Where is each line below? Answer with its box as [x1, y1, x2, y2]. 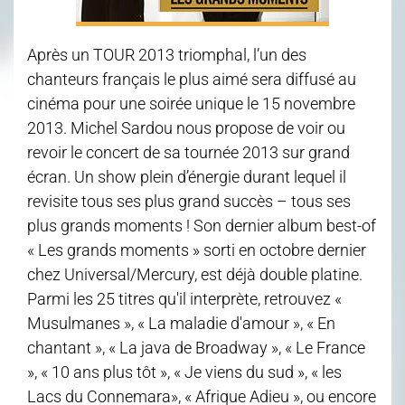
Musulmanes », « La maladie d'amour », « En [27, 313, 335, 333]
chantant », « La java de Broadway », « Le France [27, 337, 365, 357]
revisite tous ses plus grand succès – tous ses [27, 191, 351, 211]
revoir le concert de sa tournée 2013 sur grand [27, 142, 350, 162]
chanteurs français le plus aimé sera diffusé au [27, 69, 356, 89]
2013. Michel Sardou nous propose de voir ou [27, 118, 345, 137]
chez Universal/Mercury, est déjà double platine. [27, 264, 363, 284]
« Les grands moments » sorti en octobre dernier [27, 240, 366, 259]
